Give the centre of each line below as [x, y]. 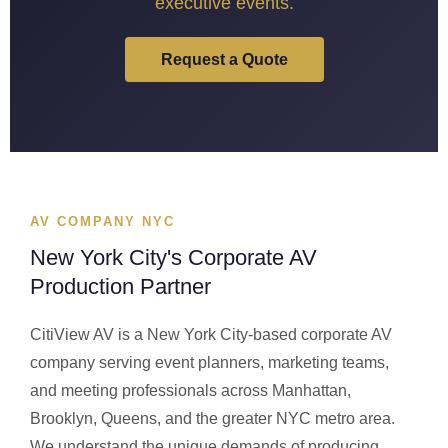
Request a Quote [224, 60]
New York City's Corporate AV [173, 258]
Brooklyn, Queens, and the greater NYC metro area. [212, 419]
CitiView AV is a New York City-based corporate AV [211, 335]
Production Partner [120, 287]
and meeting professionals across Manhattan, [190, 391]
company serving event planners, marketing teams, [209, 363]
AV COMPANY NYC [102, 222]
